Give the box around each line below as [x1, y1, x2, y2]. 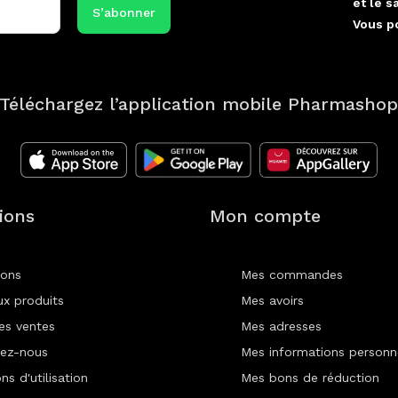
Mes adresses [240, 319, 322, 334]
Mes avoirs [240, 293, 304, 308]
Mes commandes [240, 267, 343, 283]
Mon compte [209, 205, 321, 227]
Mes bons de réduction [240, 370, 379, 386]
